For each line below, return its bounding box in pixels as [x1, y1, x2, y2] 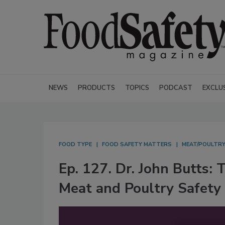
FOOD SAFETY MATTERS [102, 141, 172, 148]
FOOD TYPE [59, 141, 92, 148]
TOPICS [125, 83, 149, 92]
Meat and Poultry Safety [59, 179, 221, 198]
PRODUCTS [78, 83, 115, 92]
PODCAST [159, 83, 192, 92]
